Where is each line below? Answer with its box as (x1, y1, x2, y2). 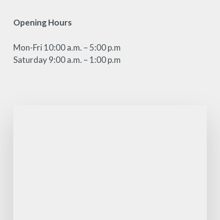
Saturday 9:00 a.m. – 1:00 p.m (13, 54, 121, 65)
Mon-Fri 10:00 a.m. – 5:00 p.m (13, 42, 121, 53)
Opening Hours (13, 17, 72, 28)
